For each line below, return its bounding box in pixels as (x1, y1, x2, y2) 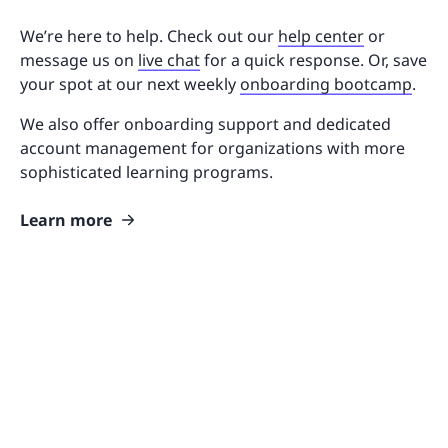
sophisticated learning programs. (20, 161, 273, 184)
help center (278, 25, 364, 48)
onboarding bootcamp (240, 73, 412, 96)
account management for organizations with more (20, 137, 405, 160)
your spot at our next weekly (20, 73, 240, 96)
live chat (138, 49, 200, 72)
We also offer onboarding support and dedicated (20, 113, 391, 136)
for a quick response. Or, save (200, 49, 427, 72)
